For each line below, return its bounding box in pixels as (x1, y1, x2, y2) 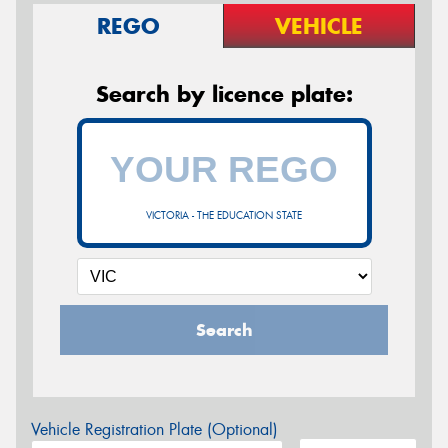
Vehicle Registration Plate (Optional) (31, 419, 278, 440)
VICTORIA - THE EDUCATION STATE (146, 209, 302, 222)
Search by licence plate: (95, 80, 353, 108)
